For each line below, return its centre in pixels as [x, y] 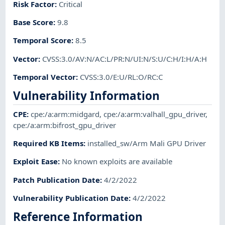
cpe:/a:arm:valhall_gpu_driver [155, 114]
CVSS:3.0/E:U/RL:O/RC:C [122, 77]
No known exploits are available [117, 161]
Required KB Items [48, 143]
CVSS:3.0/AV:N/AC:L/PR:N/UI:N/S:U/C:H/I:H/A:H [125, 59]
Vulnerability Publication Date [71, 198]
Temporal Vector [45, 77]
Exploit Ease [36, 161]
